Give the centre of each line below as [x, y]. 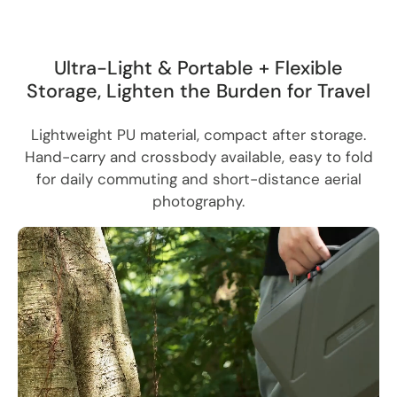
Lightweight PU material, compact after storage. [198, 134]
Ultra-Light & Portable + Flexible [198, 68]
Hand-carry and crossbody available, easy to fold [198, 156]
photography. [198, 201]
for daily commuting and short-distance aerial [198, 179]
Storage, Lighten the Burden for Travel [198, 91]
